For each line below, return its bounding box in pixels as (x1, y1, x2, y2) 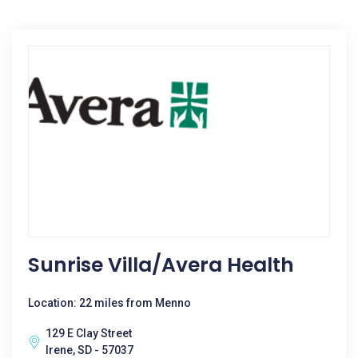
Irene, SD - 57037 (46, 344, 133, 356)
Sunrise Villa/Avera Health (28, 251, 294, 279)
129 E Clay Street (46, 327, 132, 340)
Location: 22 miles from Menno (28, 296, 191, 309)
